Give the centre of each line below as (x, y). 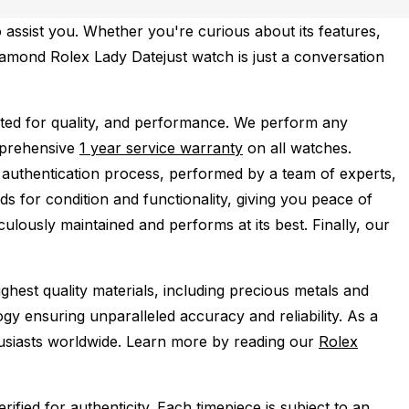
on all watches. (297, 148)
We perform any (291, 122)
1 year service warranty (161, 148)
